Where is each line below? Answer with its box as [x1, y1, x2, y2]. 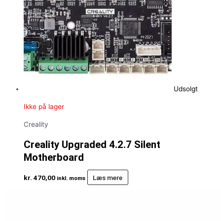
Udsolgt [174, 85, 198, 93]
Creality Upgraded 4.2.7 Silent [24, 138, 160, 150]
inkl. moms [57, 174, 85, 182]
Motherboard [24, 151, 84, 163]
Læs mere [93, 173, 123, 182]
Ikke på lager [24, 102, 64, 110]
